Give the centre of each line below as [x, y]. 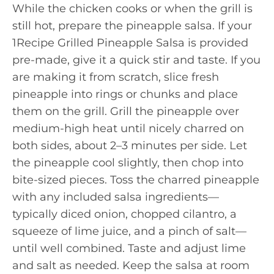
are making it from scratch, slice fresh [116, 77]
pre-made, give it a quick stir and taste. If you [136, 60]
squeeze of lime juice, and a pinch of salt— [129, 231]
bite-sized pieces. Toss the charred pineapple [136, 180]
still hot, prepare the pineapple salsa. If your [132, 26]
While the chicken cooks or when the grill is [132, 9]
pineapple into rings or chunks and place [125, 94]
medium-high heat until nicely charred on [128, 128]
